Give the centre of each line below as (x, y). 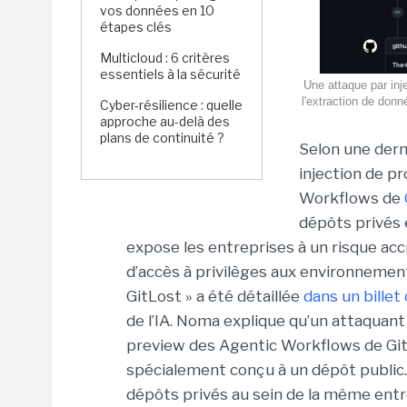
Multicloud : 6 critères (165, 58)
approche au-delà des (165, 121)
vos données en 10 (157, 10)
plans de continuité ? (162, 138)
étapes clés (136, 27)
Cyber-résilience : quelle (171, 105)
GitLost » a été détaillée (215, 296)
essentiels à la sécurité (170, 74)
